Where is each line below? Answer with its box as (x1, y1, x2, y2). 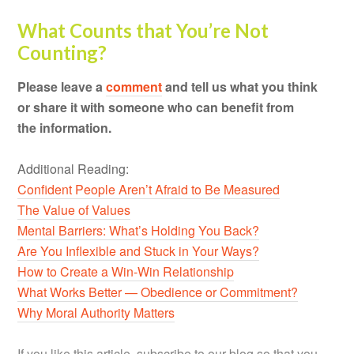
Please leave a (17, 77, 107, 96)
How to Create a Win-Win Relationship (17, 262, 235, 281)
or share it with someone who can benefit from (17, 97, 295, 116)
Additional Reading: (17, 159, 130, 178)
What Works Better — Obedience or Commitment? (17, 282, 299, 301)
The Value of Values (17, 200, 131, 219)
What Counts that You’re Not (17, 18, 269, 42)
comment (106, 77, 163, 96)
